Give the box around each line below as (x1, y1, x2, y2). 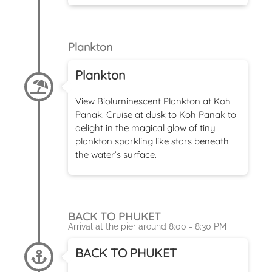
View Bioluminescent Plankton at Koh (75, 95, 231, 107)
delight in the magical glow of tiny (75, 121, 216, 134)
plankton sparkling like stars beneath (75, 135, 229, 147)
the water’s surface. (75, 148, 157, 160)
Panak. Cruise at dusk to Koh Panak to (75, 108, 236, 120)
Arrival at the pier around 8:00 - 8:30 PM (68, 221, 226, 231)
